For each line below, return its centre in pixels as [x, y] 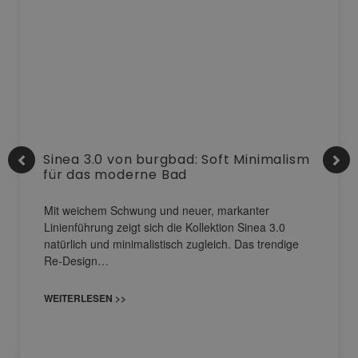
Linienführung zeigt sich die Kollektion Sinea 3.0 [165, 227]
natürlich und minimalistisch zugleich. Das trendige [171, 244]
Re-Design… [76, 261]
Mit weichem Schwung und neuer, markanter [157, 211]
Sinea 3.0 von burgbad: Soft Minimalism [177, 160]
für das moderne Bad [115, 175]
